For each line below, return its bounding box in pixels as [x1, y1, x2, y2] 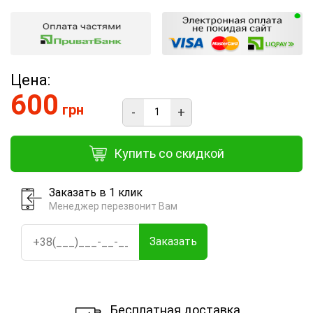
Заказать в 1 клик [49, 185, 143, 199]
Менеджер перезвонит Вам [49, 200, 177, 212]
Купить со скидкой [113, 145, 224, 161]
